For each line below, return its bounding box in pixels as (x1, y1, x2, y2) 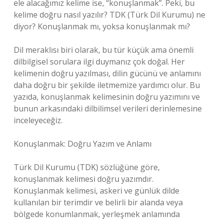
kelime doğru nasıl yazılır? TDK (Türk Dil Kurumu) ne (14, 9, 205, 20)
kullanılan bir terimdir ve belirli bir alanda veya (14, 197, 183, 208)
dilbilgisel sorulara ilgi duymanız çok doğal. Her (14, 56, 185, 67)
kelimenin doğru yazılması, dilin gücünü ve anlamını (14, 68, 201, 79)
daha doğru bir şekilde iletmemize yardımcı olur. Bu (14, 80, 200, 90)
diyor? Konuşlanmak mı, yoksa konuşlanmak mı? (14, 21, 190, 32)
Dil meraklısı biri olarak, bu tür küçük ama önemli (14, 44, 194, 55)
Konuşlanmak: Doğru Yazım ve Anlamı (14, 138, 152, 149)
